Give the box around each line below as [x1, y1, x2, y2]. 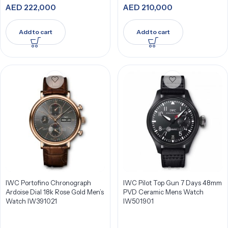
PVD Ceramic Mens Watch [123, 188, 204, 196]
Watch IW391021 [6, 197, 57, 205]
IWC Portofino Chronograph [6, 179, 91, 187]
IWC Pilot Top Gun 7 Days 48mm [123, 179, 222, 187]
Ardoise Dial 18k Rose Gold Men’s [6, 188, 104, 196]
